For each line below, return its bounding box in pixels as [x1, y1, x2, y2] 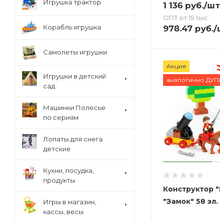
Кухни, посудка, [43, 166, 94, 174]
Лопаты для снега [43, 135, 103, 143]
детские [43, 145, 71, 153]
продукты [43, 176, 75, 184]
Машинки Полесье [43, 104, 106, 111]
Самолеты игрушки [43, 48, 107, 56]
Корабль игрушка [43, 23, 101, 31]
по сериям [43, 113, 79, 121]
